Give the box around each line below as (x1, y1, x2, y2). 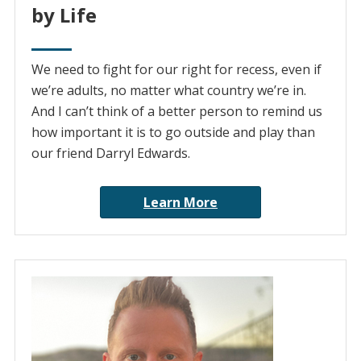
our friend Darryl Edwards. (31, 144, 190, 163)
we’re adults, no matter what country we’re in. (31, 81, 306, 100)
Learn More (143, 193, 218, 212)
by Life (31, 2, 97, 29)
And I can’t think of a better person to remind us (31, 102, 322, 121)
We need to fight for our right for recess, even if (31, 60, 322, 79)
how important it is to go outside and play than (31, 123, 315, 142)
